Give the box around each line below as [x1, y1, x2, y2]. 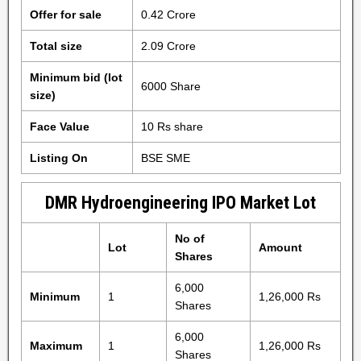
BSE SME [140, 151, 190, 164]
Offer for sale [29, 8, 102, 21]
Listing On [29, 151, 88, 164]
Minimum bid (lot [29, 71, 122, 84]
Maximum [29, 339, 82, 352]
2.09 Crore [140, 39, 196, 52]
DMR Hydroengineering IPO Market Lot [45, 193, 316, 213]
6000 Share [140, 80, 201, 93]
